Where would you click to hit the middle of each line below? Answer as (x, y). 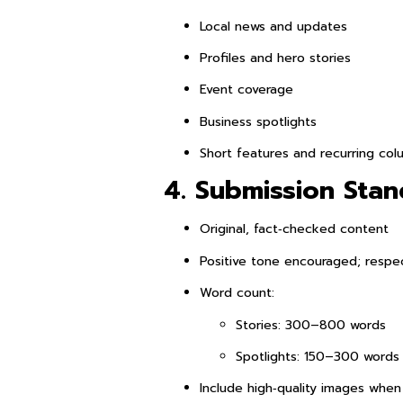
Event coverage (246, 90)
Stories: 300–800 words (311, 325)
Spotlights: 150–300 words (318, 357)
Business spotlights (258, 121)
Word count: (237, 293)
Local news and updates (273, 26)
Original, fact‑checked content (294, 229)
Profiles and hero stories (275, 58)
